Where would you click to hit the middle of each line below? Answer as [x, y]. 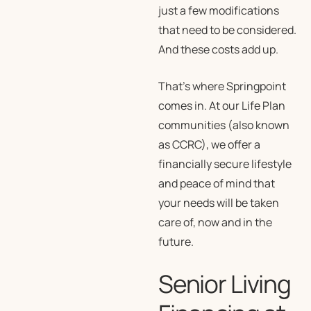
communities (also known [224, 125]
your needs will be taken [218, 203]
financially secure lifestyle [225, 164]
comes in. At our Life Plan [221, 106]
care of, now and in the [215, 222]
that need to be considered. [227, 30]
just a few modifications [218, 10]
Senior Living [224, 284]
